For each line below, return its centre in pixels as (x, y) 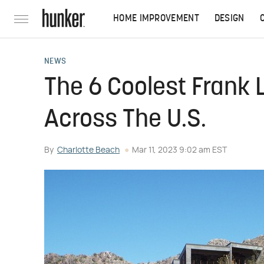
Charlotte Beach (88, 150)
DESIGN (229, 19)
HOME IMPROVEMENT (156, 19)
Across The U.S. (125, 121)
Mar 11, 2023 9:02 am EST (179, 150)
